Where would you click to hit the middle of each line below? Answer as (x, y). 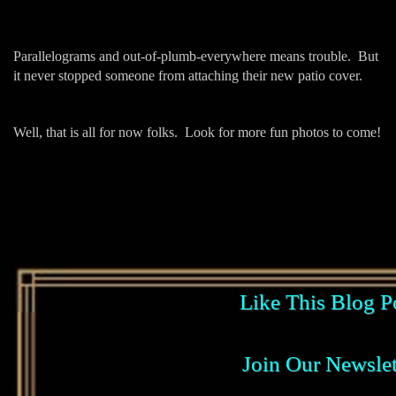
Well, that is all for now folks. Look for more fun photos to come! (197, 132)
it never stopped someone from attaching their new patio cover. (188, 75)
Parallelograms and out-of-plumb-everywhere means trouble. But (196, 56)
